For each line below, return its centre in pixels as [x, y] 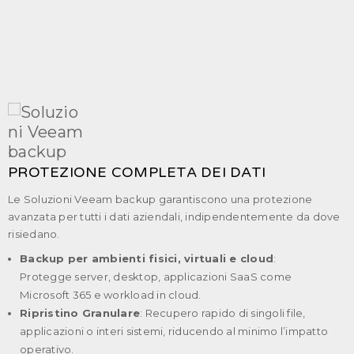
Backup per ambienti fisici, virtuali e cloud [147, 258]
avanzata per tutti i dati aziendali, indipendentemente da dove [174, 216]
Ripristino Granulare [80, 313]
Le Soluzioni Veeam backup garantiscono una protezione [160, 199]
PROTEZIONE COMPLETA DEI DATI [137, 172]
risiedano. [34, 233]
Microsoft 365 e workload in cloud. [111, 294]
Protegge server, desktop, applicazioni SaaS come [156, 276]
